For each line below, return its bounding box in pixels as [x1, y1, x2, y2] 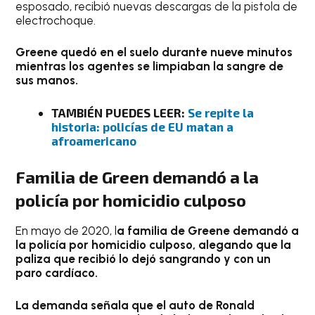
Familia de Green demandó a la [15, 167, 259, 188]
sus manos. [15, 73, 79, 88]
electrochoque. [15, 13, 96, 27]
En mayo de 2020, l [15, 224, 117, 238]
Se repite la [188, 105, 255, 120]
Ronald [216, 297, 255, 312]
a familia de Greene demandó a [117, 224, 300, 238]
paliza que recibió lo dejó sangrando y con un [15, 252, 271, 266]
